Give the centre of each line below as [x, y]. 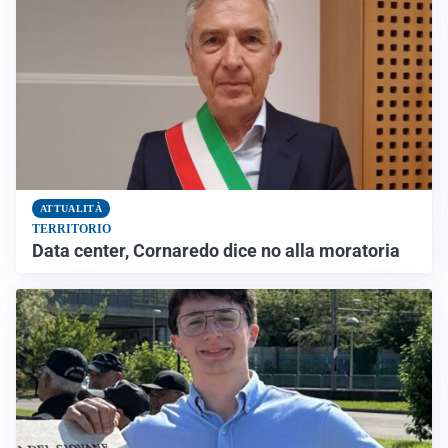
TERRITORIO [71, 228]
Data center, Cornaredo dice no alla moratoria [216, 250]
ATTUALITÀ [71, 208]
